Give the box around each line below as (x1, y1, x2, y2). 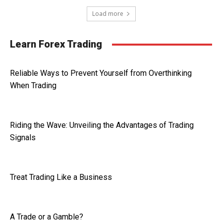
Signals (10, 133, 36, 142)
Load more (92, 9, 123, 18)
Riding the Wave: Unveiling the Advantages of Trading (10, 120, 194, 130)
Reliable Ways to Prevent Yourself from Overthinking (10, 68, 192, 78)
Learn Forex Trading (10, 38, 102, 50)
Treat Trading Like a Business (10, 172, 112, 182)
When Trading (10, 81, 56, 90)
